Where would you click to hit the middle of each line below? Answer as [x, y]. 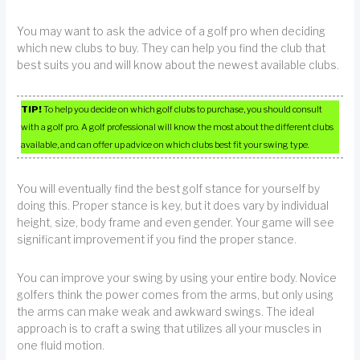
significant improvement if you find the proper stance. [157, 239]
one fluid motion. [61, 345]
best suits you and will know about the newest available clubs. [178, 65]
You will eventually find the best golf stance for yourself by [169, 188]
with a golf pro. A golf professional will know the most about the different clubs [178, 127]
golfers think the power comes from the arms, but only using [176, 295]
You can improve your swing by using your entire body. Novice [177, 278]
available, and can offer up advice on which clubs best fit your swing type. [166, 145]
